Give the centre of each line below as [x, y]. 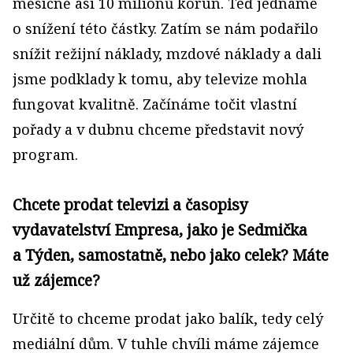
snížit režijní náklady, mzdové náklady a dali [167, 54]
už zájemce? [56, 280]
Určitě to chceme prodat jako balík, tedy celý [168, 318]
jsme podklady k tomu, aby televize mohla [160, 79]
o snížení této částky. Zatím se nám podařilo [165, 28]
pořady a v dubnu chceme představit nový [158, 129]
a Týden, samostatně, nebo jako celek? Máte [171, 255]
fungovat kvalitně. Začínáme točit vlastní [155, 104]
